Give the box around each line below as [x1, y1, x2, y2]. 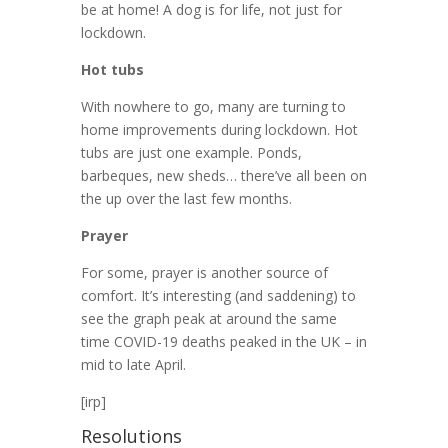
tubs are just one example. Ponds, [80, 143, 302, 163]
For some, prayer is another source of [80, 263, 328, 283]
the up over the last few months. [80, 189, 292, 209]
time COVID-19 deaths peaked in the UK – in [80, 332, 367, 352]
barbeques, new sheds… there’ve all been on [80, 166, 367, 186]
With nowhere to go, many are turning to [80, 97, 346, 117]
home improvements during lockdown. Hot [80, 120, 358, 140]
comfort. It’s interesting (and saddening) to [80, 286, 356, 306]
